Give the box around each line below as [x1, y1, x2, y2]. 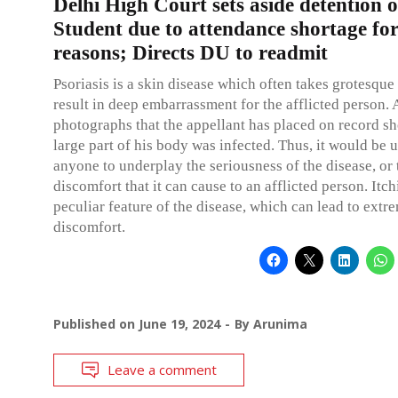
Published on [53, 314, 139, 332]
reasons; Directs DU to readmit [53, 41, 328, 64]
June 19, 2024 [139, 314, 220, 332]
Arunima [253, 314, 307, 332]
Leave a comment [107, 360, 217, 378]
